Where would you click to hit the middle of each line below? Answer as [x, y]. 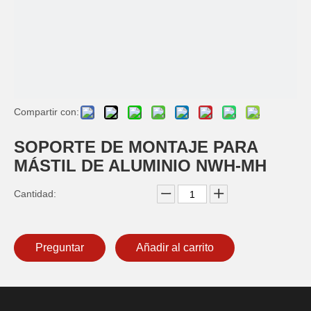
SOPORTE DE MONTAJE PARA [136, 147]
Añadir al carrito [175, 247]
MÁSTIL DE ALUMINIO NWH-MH [143, 166]
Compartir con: [47, 112]
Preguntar [60, 247]
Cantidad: [35, 194]
